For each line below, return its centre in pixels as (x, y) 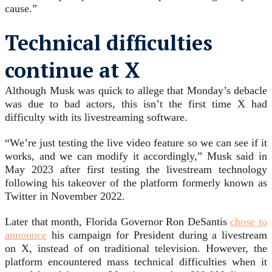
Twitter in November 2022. (65, 196)
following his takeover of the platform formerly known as (136, 183)
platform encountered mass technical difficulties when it (136, 262)
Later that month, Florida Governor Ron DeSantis (118, 222)
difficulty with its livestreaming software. (96, 117)
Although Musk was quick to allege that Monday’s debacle (136, 91)
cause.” (21, 9)
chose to (249, 222)
